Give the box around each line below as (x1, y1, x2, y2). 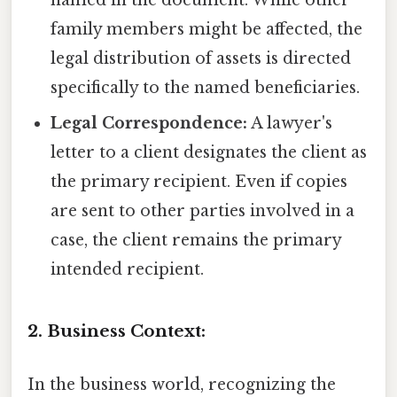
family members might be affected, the (51, 19, 363, 39)
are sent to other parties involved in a (51, 200, 355, 221)
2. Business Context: (27, 321, 206, 342)
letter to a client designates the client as (51, 142, 368, 162)
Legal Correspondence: (51, 113, 248, 133)
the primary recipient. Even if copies (51, 171, 348, 191)
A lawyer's (247, 113, 333, 133)
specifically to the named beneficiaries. (51, 77, 361, 97)
